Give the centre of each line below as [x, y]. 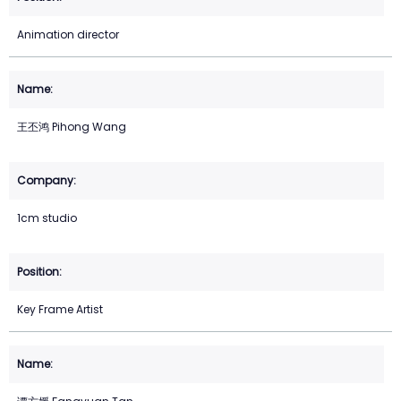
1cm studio [47, 218]
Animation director [68, 35]
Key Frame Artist [60, 310]
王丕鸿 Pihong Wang [72, 127]
